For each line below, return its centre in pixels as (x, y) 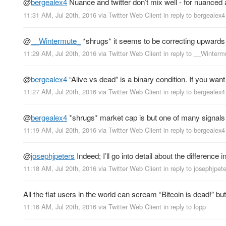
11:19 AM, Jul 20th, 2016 (60, 130)
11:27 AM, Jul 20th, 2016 (60, 91)
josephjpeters (53, 155)
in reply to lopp (185, 207)
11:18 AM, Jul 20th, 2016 (60, 168)
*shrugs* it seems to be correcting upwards (153, 40)
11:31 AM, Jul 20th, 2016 (60, 15)
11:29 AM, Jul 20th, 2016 (60, 53)
